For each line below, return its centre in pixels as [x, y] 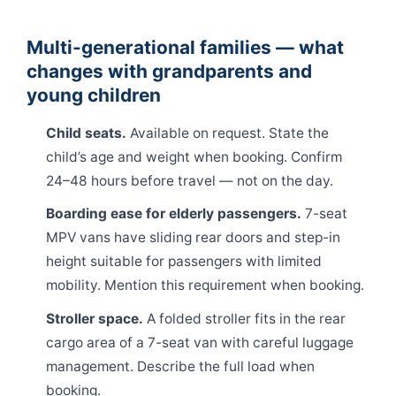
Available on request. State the [228, 133]
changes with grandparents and [169, 71]
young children [94, 95]
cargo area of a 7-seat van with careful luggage [200, 342]
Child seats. [87, 133]
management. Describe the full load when [181, 366]
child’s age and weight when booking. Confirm [194, 156]
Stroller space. [95, 318]
